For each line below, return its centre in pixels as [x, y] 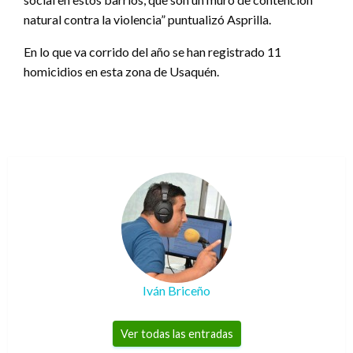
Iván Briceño [176, 290]
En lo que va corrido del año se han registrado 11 [152, 51]
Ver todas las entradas [176, 333]
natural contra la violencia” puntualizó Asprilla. [147, 19]
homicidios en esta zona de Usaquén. [121, 71]
